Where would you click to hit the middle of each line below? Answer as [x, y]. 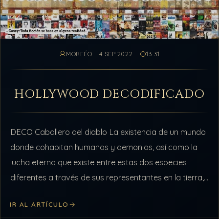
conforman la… [37, 192]
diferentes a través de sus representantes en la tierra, [107, 177]
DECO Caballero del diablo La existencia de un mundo [108, 132]
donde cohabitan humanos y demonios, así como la [104, 147]
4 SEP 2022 [116, 54]
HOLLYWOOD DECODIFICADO [109, 94]
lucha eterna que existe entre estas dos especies [99, 162]
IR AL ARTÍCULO [39, 205]
